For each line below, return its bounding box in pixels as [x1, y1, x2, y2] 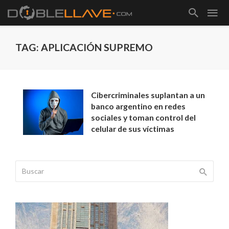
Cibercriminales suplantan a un [91, 90, 205, 100]
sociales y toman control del [91, 112, 196, 122]
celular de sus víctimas [91, 124, 175, 133]
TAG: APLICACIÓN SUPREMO [15, 41, 153, 53]
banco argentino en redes [91, 101, 186, 111]
